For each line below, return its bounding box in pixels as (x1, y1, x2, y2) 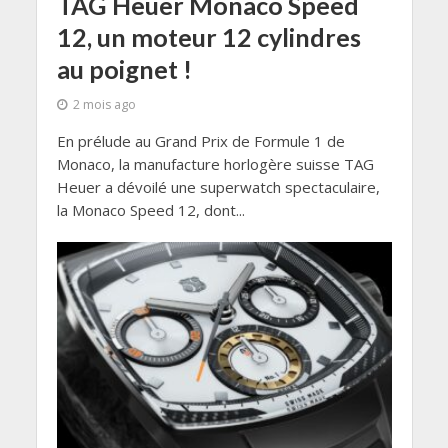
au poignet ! (56, 53, 192, 84)
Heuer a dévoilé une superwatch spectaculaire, (56, 176, 380, 197)
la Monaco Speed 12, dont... (56, 199, 245, 220)
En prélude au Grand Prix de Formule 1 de (56, 130, 345, 151)
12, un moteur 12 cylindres (56, 21, 361, 52)
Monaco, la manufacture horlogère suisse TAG (56, 153, 374, 174)
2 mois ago (72, 95, 136, 113)
